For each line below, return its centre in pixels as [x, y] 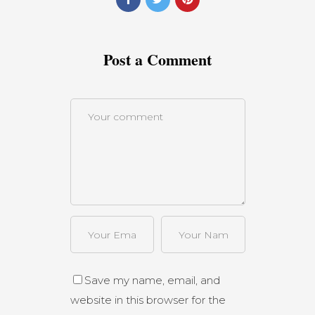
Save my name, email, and [152, 280]
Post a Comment [157, 59]
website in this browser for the [148, 300]
